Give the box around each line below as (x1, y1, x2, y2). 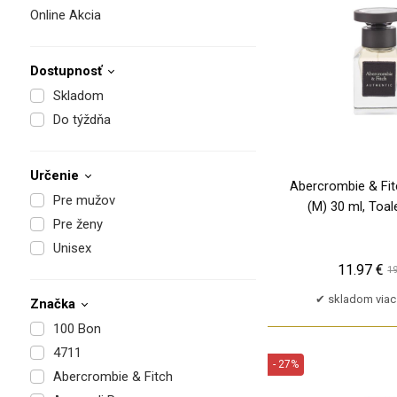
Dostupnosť (29, 62, 102, 79)
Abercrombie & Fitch (52, 368, 173, 385)
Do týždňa (52, 111, 111, 128)
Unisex (52, 239, 91, 256)
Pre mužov (52, 191, 115, 208)
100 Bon (52, 320, 101, 337)
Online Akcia (29, 6, 101, 23)
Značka (29, 295, 75, 312)
